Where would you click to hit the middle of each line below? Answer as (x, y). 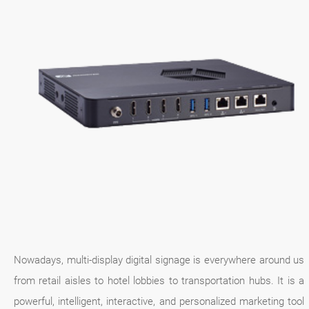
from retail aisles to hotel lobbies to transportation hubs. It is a (159, 280)
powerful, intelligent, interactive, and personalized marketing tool (159, 301)
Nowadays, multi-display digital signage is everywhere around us (159, 260)
